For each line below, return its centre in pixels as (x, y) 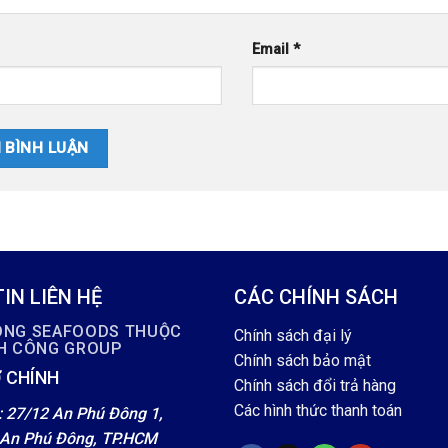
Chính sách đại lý (292, 336)
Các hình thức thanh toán (317, 411)
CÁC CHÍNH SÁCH (315, 297)
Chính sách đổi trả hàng (314, 386)
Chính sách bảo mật (302, 361)
